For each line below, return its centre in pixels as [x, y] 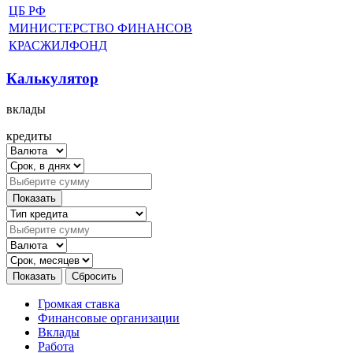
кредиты [29, 136]
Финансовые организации [109, 318]
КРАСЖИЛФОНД [58, 46]
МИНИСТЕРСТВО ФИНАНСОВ [100, 28]
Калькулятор [52, 78]
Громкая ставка [79, 303]
